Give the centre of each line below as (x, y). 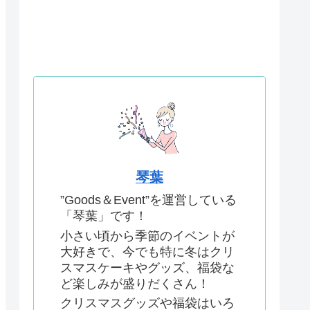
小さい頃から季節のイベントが (147, 236)
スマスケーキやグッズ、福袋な (147, 267)
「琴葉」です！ (104, 216)
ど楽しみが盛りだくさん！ (135, 283)
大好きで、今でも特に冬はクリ (147, 252)
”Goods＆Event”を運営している (148, 200)
